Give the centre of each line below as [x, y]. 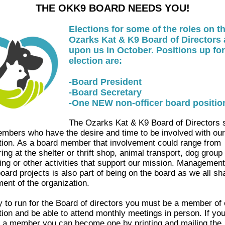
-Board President [105, 82]
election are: [95, 61]
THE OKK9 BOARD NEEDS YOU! [113, 8]
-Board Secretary [105, 92]
